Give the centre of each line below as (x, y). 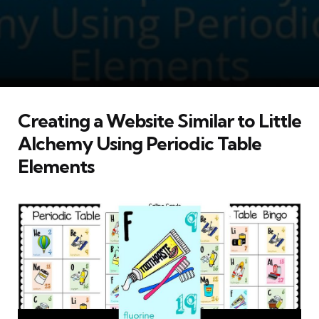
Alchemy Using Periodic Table (140, 143)
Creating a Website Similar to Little (159, 120)
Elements (56, 166)
